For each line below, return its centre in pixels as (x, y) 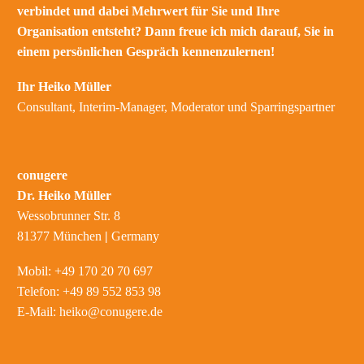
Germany (135, 236)
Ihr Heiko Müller (64, 86)
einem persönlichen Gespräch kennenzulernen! (146, 52)
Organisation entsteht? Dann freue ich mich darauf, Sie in (175, 32)
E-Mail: (38, 311)
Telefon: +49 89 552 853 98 (89, 291)
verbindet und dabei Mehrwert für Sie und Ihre (148, 11)
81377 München (61, 236)
